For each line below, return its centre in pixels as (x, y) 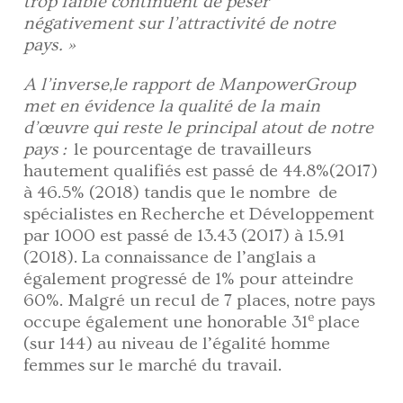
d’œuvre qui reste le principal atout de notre (199, 128)
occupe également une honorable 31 (166, 322)
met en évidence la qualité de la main (172, 107)
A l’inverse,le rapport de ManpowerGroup (190, 85)
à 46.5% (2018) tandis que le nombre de (181, 193)
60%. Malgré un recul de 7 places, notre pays (200, 301)
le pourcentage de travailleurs (191, 150)
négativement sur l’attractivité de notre (180, 24)
